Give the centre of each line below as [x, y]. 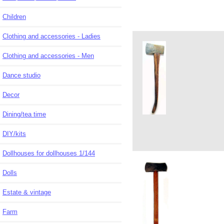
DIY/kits [14, 133]
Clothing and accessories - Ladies [51, 36]
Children [14, 16]
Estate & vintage [27, 192]
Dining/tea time [24, 114]
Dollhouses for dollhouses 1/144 [87, 153]
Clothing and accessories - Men [48, 55]
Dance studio [21, 75]
